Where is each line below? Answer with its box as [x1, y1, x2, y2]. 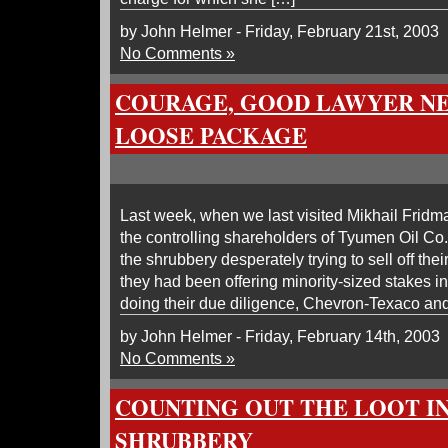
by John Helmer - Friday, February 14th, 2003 [120, 327, 440, 345]
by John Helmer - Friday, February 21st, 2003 [120, 22, 439, 40]
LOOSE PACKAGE [115, 119, 307, 152]
